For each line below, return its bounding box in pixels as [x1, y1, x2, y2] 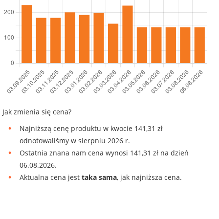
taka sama [82, 172, 117, 182]
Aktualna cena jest [20, 172, 82, 182]
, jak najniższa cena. [117, 172, 182, 182]
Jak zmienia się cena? [2, 107, 71, 116]
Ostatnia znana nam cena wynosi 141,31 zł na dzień [20, 148, 189, 157]
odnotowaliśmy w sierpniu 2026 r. [20, 135, 130, 145]
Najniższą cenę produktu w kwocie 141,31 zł [20, 123, 163, 133]
